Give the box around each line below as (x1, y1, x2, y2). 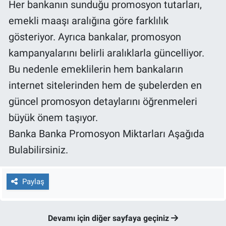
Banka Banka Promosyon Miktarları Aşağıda (9, 127, 204, 140)
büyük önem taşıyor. (9, 111, 98, 124)
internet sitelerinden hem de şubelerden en (9, 79, 202, 91)
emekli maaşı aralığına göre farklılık (9, 14, 168, 27)
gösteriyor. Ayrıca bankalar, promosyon (9, 30, 181, 43)
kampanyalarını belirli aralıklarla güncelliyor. (9, 46, 204, 59)
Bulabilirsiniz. (9, 143, 68, 156)
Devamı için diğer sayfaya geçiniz (48, 213, 171, 223)
